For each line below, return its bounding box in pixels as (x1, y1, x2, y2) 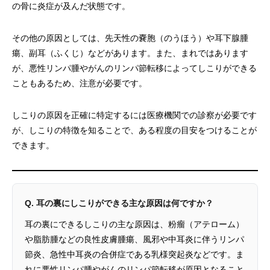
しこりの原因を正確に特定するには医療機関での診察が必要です (12, 110, 257, 120)
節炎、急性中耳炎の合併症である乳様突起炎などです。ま (25, 250, 244, 259)
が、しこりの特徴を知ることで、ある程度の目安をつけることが (12, 125, 257, 135)
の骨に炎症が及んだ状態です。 (12, 1, 130, 11)
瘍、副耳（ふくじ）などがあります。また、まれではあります (12, 48, 248, 58)
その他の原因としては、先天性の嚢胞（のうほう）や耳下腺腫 (12, 33, 248, 43)
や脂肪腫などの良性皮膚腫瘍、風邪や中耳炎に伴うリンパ (25, 234, 244, 244)
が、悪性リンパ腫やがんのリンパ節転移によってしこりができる (12, 63, 257, 73)
